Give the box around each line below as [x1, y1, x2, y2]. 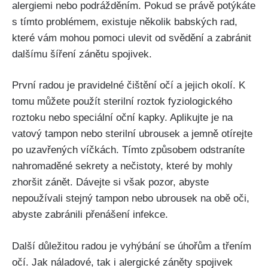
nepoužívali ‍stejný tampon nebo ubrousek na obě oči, [12, 193, 249, 205]
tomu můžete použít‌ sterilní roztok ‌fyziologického [12, 96, 232, 108]
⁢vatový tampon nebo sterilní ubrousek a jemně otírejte [12, 128, 252, 140]
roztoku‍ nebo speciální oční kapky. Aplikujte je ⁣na [12, 112, 233, 124]
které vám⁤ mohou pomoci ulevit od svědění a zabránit [12, 32, 251, 44]
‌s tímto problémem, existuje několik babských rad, [12, 16, 237, 28]
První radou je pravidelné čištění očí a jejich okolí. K [12, 80, 245, 92]
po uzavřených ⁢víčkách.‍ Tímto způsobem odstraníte [12, 144, 245, 156]
